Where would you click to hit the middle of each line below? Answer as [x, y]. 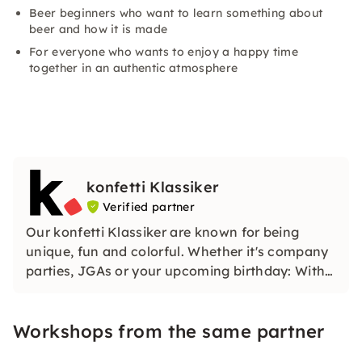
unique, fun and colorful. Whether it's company [177, 251]
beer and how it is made [99, 29]
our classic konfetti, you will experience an [163, 290]
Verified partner [149, 207]
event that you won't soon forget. [133, 309]
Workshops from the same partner [169, 331]
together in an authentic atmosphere [134, 68]
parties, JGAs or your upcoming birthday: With [176, 270]
